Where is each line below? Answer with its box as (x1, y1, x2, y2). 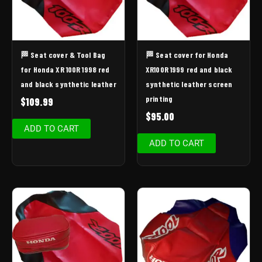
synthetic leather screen (146, 79, 233, 89)
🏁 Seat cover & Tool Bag (20, 50, 106, 60)
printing (146, 94, 173, 104)
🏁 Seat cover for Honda (146, 50, 229, 60)
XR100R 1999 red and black (146, 64, 233, 75)
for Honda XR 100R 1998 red (20, 64, 110, 75)
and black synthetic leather (20, 79, 116, 89)
